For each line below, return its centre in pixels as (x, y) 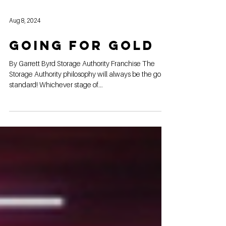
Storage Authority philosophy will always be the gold (22, 94)
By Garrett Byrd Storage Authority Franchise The (46, 83)
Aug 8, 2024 (25, 40)
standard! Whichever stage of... (56, 105)
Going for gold (82, 66)
